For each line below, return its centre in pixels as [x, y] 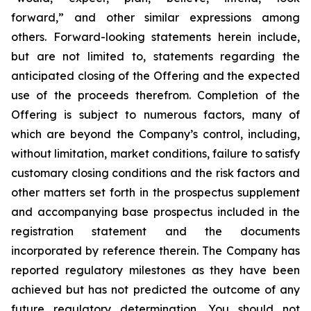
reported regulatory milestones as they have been [155, 270]
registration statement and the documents [155, 231]
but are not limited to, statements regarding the [155, 56]
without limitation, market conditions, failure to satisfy [155, 153]
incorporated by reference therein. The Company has [155, 251]
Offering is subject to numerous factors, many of [155, 115]
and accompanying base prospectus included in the [155, 212]
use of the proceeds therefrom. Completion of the [155, 95]
